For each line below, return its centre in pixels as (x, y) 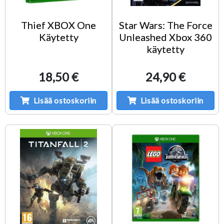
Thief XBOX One (58, 25)
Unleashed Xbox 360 (165, 37)
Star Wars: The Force (165, 25)
